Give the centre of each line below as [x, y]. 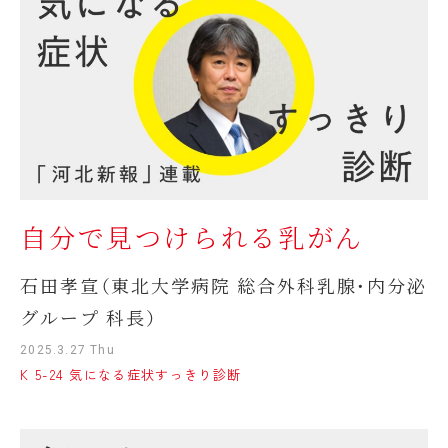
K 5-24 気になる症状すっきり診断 [131, 374]
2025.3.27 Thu [67, 349]
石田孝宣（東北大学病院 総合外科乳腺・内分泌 [223, 284]
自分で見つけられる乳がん [192, 236]
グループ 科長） [89, 316]
